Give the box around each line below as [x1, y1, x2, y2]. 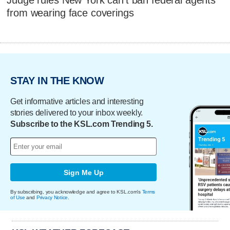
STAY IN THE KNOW [10, 74, 104, 86]
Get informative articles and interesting [10, 97, 144, 106]
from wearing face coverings [7, 7, 134, 18]
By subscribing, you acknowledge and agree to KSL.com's [10, 189, 142, 195]
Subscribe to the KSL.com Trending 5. [10, 120, 153, 129]
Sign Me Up [63, 168, 104, 177]
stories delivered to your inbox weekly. [10, 108, 143, 118]
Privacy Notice [36, 195, 68, 201]
